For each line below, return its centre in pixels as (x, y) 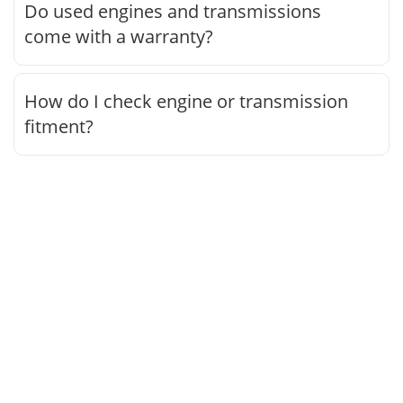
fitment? (59, 126)
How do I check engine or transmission (186, 101)
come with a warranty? (119, 36)
